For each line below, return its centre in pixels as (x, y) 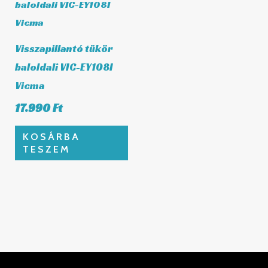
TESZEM (46, 149)
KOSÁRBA (51, 136)
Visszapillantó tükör (64, 49)
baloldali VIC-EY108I (64, 67)
